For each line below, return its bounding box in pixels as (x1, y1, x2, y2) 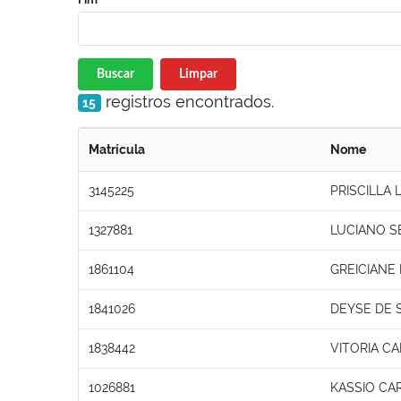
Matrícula (89, 141, 145, 157)
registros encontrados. (100, 91, 274, 111)
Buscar (97, 67, 134, 81)
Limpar (178, 67, 218, 81)
